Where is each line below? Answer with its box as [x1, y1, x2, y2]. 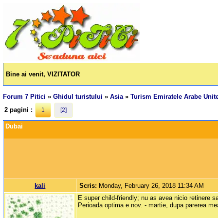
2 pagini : [4, 106, 35, 114]
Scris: [79, 182, 99, 190]
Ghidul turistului [53, 93, 103, 101]
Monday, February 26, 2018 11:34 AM [99, 182, 204, 190]
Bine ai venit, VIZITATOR [6, 71, 80, 78]
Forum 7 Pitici [3, 93, 46, 101]
